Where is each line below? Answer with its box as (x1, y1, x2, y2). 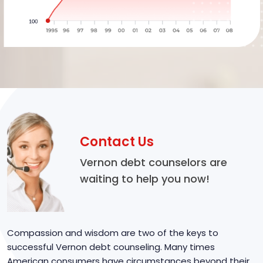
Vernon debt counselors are (80, 155, 227, 170)
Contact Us (80, 133, 154, 151)
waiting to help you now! (80, 171, 210, 187)
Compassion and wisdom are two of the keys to (7, 226, 218, 239)
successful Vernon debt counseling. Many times (7, 240, 215, 253)
